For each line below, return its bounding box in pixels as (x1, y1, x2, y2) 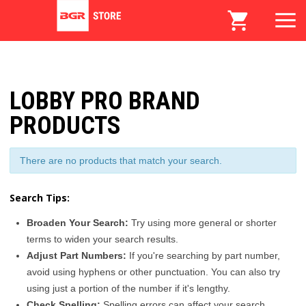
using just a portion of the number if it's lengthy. (27, 282, 230, 294)
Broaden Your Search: (27, 217, 128, 228)
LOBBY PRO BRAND (10, 86, 200, 115)
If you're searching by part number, (126, 249, 280, 261)
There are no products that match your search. (20, 154, 222, 166)
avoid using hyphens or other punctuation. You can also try (27, 266, 280, 277)
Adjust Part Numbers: (27, 249, 126, 261)
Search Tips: (10, 191, 70, 204)
